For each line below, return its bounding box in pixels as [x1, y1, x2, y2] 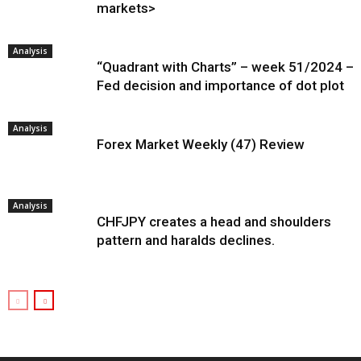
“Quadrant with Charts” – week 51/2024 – [97, 59, 354, 75]
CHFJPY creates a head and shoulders [97, 214, 331, 230]
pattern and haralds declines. [97, 232, 275, 248]
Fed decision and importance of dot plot [97, 77, 344, 93]
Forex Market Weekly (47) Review [97, 136, 305, 152]
